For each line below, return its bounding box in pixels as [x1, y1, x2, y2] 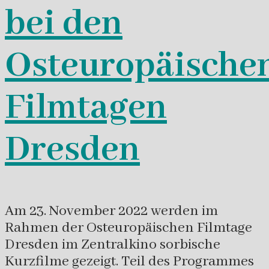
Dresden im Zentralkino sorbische [5, 235, 220, 254]
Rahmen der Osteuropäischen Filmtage [5, 218, 252, 237]
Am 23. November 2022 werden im [5, 201, 218, 220]
